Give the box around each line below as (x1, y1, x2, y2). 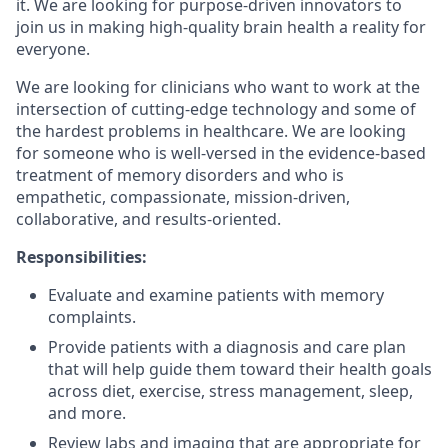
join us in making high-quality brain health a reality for (16, 16, 426, 38)
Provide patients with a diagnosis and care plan (48, 336, 406, 358)
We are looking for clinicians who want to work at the (16, 76, 420, 98)
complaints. (48, 306, 136, 328)
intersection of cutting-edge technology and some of (16, 98, 416, 120)
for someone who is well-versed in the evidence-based (16, 142, 426, 164)
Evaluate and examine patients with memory (48, 284, 384, 306)
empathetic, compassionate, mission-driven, (16, 186, 350, 208)
